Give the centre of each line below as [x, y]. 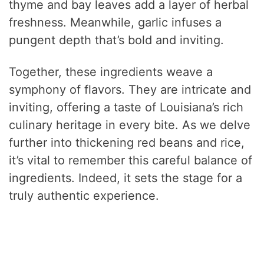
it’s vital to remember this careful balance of [131, 161]
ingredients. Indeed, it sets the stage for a [126, 178]
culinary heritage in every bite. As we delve [130, 125]
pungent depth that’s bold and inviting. [117, 40]
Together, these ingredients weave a [111, 72]
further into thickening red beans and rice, [127, 143]
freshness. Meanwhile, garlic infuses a [115, 23]
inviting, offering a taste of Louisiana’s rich [126, 108]
